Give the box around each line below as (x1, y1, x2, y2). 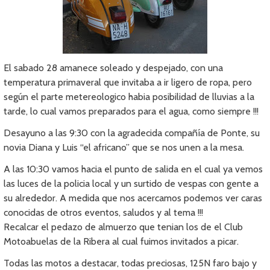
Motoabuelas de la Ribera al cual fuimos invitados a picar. (4, 236, 239, 248)
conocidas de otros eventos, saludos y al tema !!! (4, 207, 204, 219)
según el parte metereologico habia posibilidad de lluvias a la (4, 91, 255, 103)
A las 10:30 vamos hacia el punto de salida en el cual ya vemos (4, 163, 263, 175)
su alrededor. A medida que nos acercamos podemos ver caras (4, 192, 263, 204)
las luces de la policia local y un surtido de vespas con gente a (4, 178, 259, 190)
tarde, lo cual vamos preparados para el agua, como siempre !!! (4, 105, 259, 118)
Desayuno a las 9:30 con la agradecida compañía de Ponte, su (4, 127, 260, 139)
